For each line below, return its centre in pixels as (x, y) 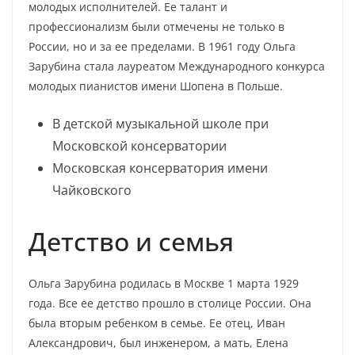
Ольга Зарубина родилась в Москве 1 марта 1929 (164, 283)
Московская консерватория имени (160, 168)
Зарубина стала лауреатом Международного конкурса (177, 66)
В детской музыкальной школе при (160, 124)
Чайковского (92, 190)
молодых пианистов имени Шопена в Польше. (156, 86)
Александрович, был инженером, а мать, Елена (158, 343)
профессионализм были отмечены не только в (157, 27)
